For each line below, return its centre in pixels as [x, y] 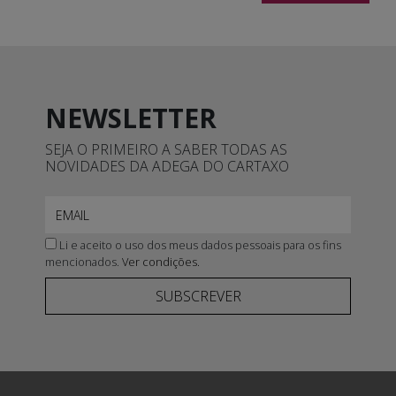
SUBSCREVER [198, 296]
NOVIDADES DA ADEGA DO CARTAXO [167, 166]
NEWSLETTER [130, 118]
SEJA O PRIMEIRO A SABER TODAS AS [166, 149]
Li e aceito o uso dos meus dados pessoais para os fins [198, 244]
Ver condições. [160, 261]
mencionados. [83, 261]
